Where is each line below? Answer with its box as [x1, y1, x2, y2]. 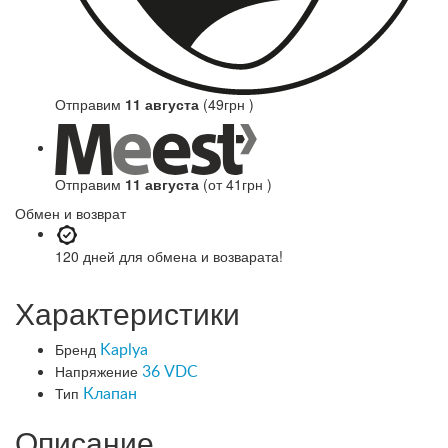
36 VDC [142, 363, 198, 380]
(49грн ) [199, 93, 254, 114]
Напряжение [55, 360, 138, 381]
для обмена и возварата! [119, 245, 283, 266]
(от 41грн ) [199, 173, 272, 194]
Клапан [83, 385, 137, 402]
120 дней [55, 245, 119, 266]
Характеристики [15, 290, 240, 334]
